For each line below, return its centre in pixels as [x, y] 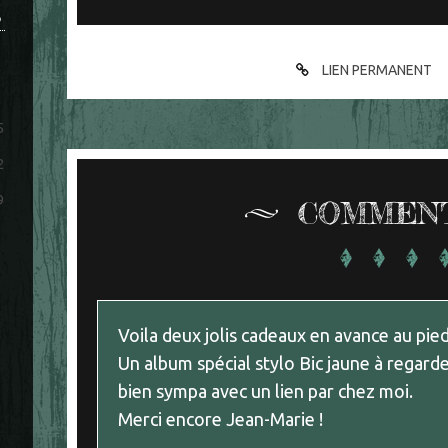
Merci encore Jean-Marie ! [221, 418]
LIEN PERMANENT [376, 69]
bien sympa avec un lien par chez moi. [266, 390]
